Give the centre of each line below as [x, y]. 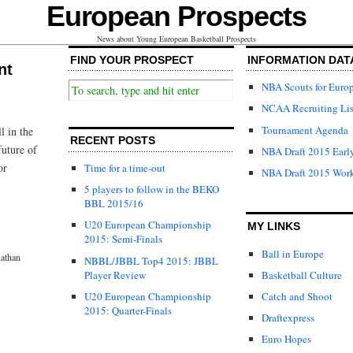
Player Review [115, 275]
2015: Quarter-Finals [128, 310]
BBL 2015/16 [114, 204]
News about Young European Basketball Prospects [176, 39]
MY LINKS [274, 226]
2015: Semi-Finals [123, 239]
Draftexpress [288, 318]
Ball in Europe [293, 253]
